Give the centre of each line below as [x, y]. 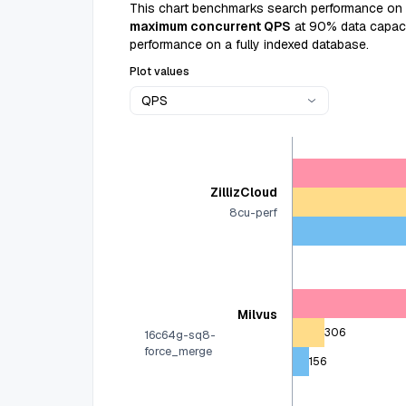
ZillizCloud [244, 192]
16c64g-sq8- [180, 335]
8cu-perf [253, 213]
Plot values [159, 72]
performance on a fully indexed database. [249, 44]
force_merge [178, 351]
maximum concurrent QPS [210, 26]
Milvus [257, 314]
